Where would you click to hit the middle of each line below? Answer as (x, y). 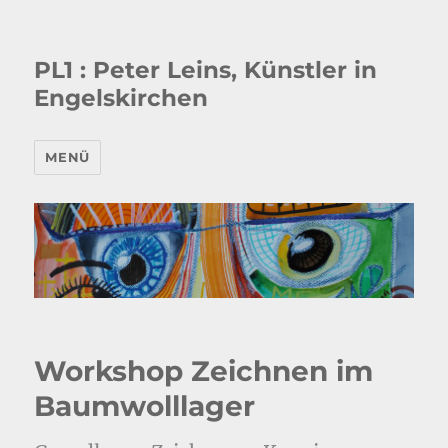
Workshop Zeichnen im (204, 370)
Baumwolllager (145, 405)
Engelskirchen (121, 98)
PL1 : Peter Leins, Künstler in (206, 70)
